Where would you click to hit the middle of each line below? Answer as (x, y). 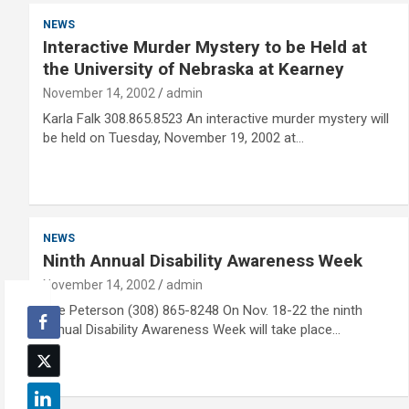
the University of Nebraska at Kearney (194, 69)
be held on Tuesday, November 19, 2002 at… (173, 138)
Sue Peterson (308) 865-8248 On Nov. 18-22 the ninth (203, 310)
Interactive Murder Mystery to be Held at (205, 47)
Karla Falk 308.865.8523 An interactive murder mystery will (216, 119)
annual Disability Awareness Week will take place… (192, 330)
